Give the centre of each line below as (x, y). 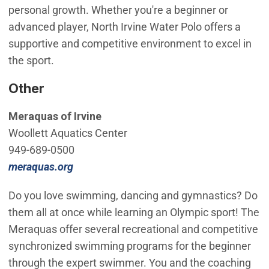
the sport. (31, 60)
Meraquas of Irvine (55, 116)
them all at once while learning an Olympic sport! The (134, 213)
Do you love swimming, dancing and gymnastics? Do (133, 196)
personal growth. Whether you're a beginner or (118, 10)
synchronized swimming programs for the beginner (129, 246)
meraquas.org (41, 167)
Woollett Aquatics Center (68, 133)
